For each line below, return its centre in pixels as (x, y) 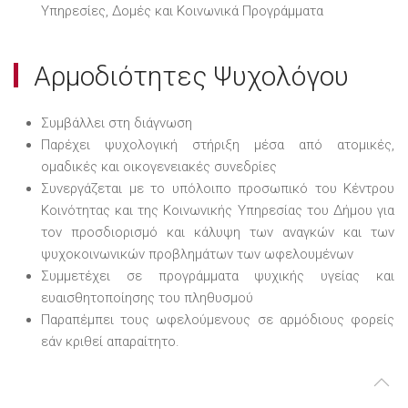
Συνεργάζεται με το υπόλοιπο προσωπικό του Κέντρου (218, 188)
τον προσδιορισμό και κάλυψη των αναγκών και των (218, 232)
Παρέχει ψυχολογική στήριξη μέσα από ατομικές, (218, 144)
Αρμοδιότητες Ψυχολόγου (188, 76)
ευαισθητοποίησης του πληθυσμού (147, 297)
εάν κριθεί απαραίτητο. (110, 341)
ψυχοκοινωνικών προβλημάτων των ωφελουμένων (197, 254)
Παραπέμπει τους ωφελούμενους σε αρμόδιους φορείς (218, 319)
